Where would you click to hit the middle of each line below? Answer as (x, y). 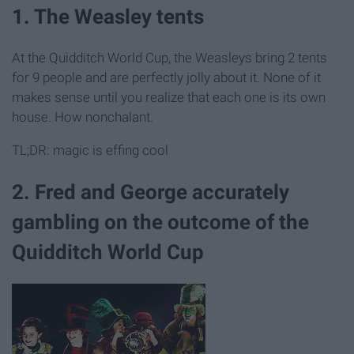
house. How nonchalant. (83, 117)
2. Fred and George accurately (151, 192)
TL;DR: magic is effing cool (90, 151)
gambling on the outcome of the (160, 222)
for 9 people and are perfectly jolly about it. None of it (166, 78)
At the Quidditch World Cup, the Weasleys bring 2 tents (169, 58)
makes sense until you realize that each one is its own (169, 98)
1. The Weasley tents (108, 16)
